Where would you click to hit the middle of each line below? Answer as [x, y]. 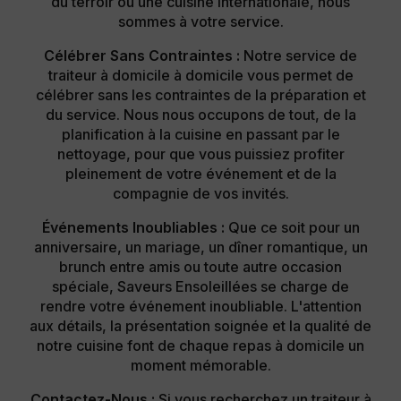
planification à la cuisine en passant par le [200, 134]
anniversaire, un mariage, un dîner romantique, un [200, 247]
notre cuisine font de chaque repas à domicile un [200, 345]
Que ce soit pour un [292, 227]
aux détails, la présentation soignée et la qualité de [200, 325]
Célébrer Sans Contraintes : [142, 55]
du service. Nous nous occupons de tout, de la [200, 114]
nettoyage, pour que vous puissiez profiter [200, 154]
